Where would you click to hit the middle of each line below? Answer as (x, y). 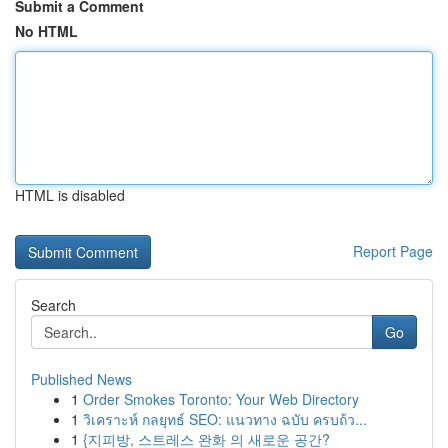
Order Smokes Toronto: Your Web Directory (221, 399)
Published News (81, 379)
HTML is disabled (70, 195)
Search (53, 305)
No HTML (46, 31)
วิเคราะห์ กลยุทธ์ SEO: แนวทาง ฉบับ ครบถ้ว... (225, 419)
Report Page (393, 251)
